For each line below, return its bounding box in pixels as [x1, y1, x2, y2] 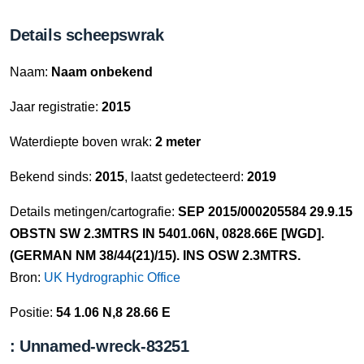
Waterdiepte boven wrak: [10, 135, 155, 149]
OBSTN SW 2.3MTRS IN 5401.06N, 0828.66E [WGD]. [10, 227, 324, 240]
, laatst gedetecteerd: [124, 170, 247, 184]
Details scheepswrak [10, 26, 164, 44]
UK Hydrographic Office [44, 271, 180, 284]
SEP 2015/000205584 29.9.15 [178, 205, 353, 219]
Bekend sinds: [10, 170, 95, 184]
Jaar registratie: [10, 100, 102, 114]
